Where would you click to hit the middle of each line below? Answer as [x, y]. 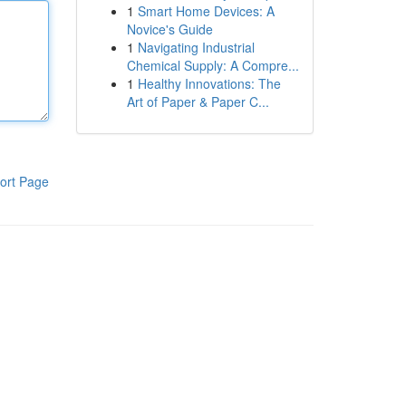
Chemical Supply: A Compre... [213, 65]
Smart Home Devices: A [206, 11]
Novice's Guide [169, 29]
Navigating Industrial [196, 47]
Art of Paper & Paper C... [198, 101]
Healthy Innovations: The [209, 83]
